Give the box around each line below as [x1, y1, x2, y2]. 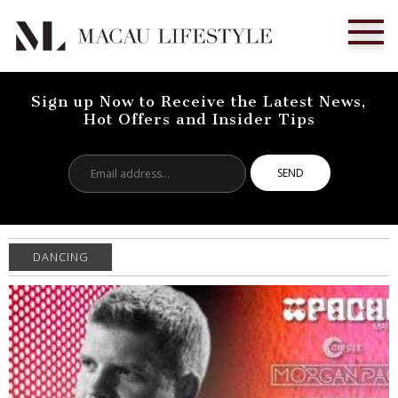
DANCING [32, 248, 89, 265]
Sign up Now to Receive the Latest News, [31, 92, 367, 111]
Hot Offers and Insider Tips [83, 110, 315, 129]
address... [155, 172, 217, 193]
